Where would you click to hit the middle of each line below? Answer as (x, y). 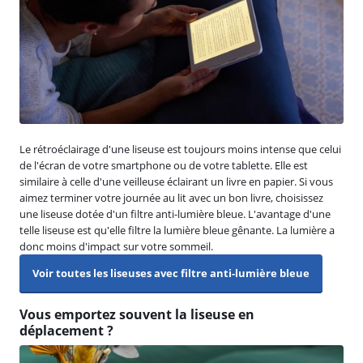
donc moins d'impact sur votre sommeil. (116, 246)
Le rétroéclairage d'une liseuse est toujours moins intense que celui (180, 149)
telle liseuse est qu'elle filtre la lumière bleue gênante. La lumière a (177, 230)
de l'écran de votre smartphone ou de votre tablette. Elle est (164, 165)
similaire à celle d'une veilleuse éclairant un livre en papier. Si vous (176, 181)
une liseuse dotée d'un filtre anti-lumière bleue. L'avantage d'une (175, 214)
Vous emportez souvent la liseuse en (137, 314)
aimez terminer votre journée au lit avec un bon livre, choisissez (171, 197)
